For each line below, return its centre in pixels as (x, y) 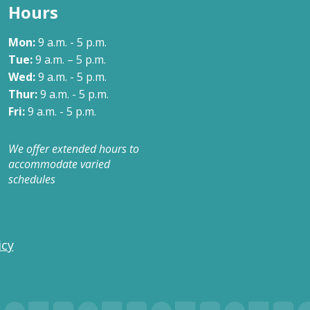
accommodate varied (59, 164)
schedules (32, 179)
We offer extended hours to (74, 148)
